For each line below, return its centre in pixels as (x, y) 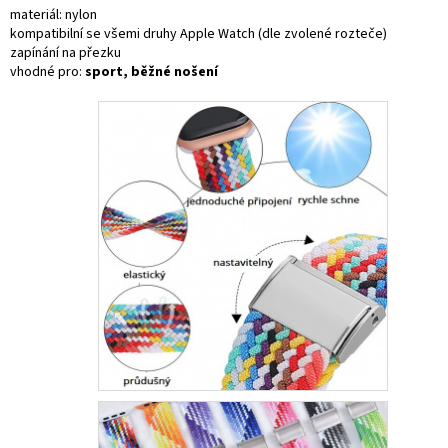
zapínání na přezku (65, 52)
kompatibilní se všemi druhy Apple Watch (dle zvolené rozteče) (198, 33)
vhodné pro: (47, 71)
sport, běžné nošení (151, 71)
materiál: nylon (53, 14)
